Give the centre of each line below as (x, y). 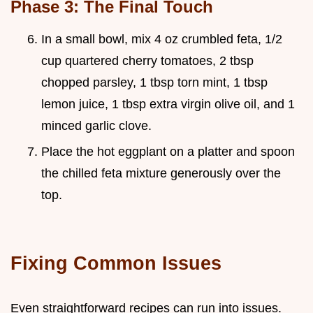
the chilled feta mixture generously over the (161, 173)
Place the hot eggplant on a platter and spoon (168, 151)
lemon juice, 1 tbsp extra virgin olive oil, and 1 (168, 104)
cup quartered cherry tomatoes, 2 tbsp (147, 61)
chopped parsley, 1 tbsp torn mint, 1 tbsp (154, 83)
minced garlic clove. (96, 126)
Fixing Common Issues (116, 263)
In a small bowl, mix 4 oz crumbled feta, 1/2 (162, 39)
